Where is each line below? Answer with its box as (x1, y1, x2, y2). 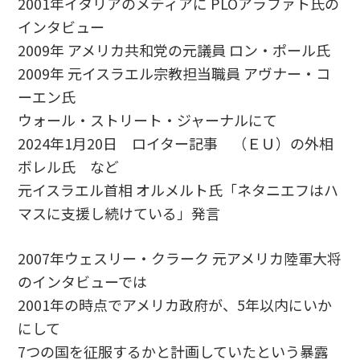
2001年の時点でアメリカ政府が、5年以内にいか (18, 293, 333, 315)
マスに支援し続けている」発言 (18, 202, 221, 223)
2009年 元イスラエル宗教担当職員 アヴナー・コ (18, 62, 331, 84)
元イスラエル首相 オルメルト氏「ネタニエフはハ (18, 178, 339, 200)
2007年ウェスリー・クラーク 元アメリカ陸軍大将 (18, 247, 342, 268)
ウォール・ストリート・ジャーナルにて (18, 108, 278, 130)
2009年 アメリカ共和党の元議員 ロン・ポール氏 (18, 39, 331, 60)
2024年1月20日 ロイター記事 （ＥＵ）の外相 (18, 132, 334, 153)
